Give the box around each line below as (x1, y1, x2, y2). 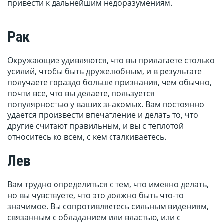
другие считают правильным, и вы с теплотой (7, 120, 184, 132)
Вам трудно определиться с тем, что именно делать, (7, 179, 209, 190)
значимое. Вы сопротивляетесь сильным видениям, (7, 201, 209, 212)
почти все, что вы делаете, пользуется (7, 88, 155, 99)
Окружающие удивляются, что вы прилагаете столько (7, 55, 215, 66)
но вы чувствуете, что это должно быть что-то (7, 190, 184, 201)
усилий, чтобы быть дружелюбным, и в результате (7, 66, 202, 77)
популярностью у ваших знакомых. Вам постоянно (7, 99, 204, 110)
